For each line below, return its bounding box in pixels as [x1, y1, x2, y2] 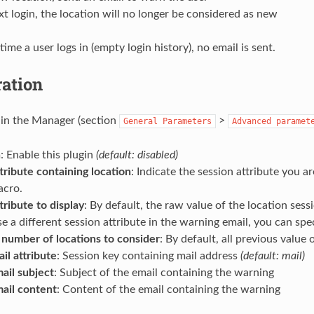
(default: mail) [240, 250, 305, 261]
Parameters [162, 116, 212, 126]
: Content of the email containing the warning [56, 283, 280, 295]
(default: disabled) [95, 149, 178, 161]
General [123, 116, 158, 126]
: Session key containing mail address [56, 250, 240, 261]
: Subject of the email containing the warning [53, 266, 274, 278]
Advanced [231, 116, 271, 126]
